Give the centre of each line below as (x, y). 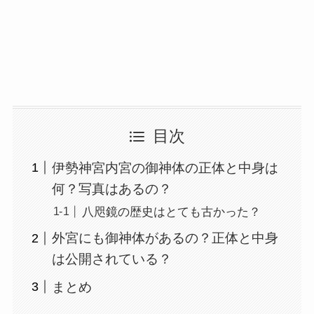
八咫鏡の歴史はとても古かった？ (171, 212)
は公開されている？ (112, 259)
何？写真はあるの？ (112, 189)
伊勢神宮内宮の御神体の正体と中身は (165, 168)
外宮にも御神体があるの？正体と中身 (165, 238)
